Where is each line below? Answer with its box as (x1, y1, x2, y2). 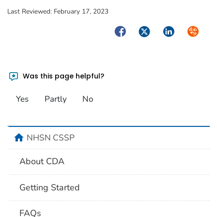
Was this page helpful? (21, 71, 105, 81)
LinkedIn (160, 25, 194, 37)
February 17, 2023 (54, 7, 108, 16)
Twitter (136, 25, 164, 37)
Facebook (112, 25, 150, 37)
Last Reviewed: (7, 7, 54, 16)
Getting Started (19, 181, 80, 193)
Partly (44, 93, 67, 105)
